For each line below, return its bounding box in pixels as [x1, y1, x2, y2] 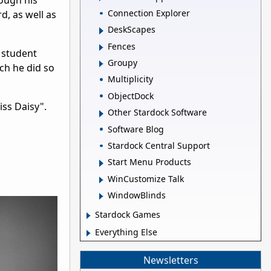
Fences [108, 40, 135, 52]
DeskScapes [108, 24, 155, 36]
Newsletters [143, 253, 198, 267]
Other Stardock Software [108, 106, 207, 119]
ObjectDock [108, 90, 154, 102]
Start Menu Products [108, 156, 191, 168]
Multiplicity [108, 73, 153, 85]
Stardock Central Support [108, 139, 210, 151]
